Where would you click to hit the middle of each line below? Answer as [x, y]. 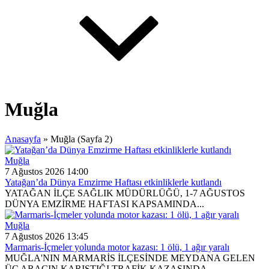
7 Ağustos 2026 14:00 [47, 171]
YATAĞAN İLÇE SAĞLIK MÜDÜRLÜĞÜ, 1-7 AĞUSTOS [125, 193]
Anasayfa [23, 139]
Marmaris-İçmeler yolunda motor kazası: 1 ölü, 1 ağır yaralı [117, 247]
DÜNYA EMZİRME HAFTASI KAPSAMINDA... [104, 204]
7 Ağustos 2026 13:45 [47, 236]
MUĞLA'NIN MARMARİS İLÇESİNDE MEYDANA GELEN [130, 258]
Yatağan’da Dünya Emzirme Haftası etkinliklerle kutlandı [113, 182]
